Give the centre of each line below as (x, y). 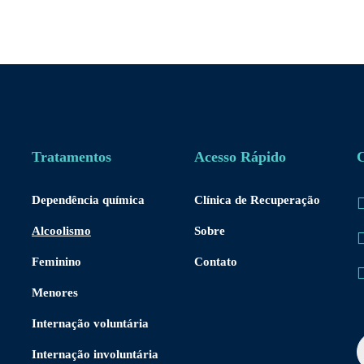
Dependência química (88, 200)
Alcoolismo (61, 231)
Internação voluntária (90, 323)
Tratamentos (71, 157)
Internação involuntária (95, 354)
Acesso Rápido (240, 157)
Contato (216, 262)
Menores (55, 292)
